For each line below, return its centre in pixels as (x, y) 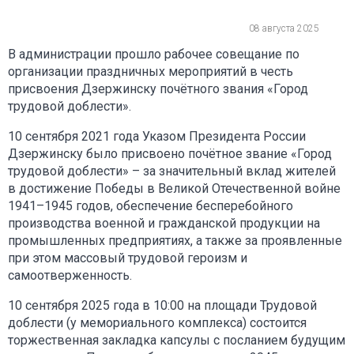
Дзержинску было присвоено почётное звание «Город (170, 153)
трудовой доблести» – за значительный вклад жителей (172, 171)
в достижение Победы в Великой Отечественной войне (174, 188)
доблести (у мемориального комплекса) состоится (157, 322)
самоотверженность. (70, 275)
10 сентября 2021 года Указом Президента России (157, 136)
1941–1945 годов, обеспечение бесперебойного (151, 205)
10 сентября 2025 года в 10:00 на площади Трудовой (162, 305)
